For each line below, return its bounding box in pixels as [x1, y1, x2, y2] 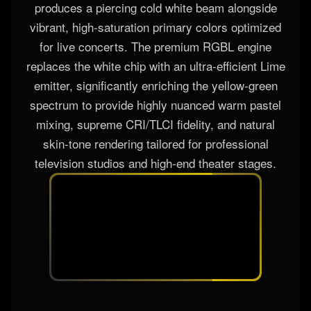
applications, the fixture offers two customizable [32, 39, 279, 57]
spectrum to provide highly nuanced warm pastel [30, 175, 281, 193]
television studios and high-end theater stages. [35, 233, 276, 251]
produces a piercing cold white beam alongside [34, 78, 277, 96]
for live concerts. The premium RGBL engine [40, 117, 271, 135]
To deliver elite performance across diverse [43, 19, 268, 37]
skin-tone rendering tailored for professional [42, 214, 269, 232]
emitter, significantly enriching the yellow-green [33, 155, 278, 174]
